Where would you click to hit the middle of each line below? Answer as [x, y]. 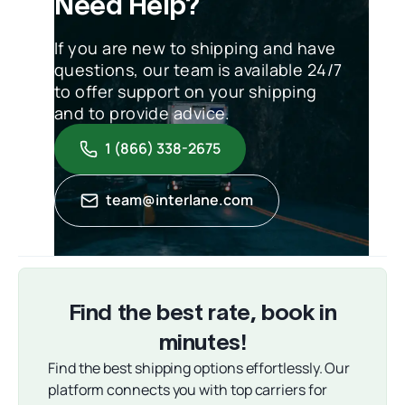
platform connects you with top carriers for [188, 389]
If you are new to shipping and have [195, 47]
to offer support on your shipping [186, 91]
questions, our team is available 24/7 [198, 69]
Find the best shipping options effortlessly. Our [199, 367]
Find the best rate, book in [202, 311]
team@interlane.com [179, 200]
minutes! [202, 341]
